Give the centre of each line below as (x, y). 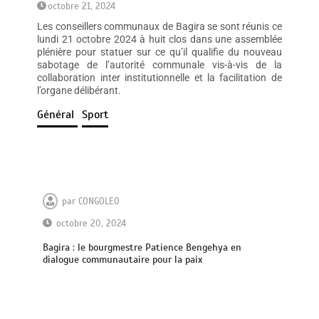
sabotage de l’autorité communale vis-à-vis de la (159, 65)
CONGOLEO (99, 202)
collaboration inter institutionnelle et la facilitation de (159, 78)
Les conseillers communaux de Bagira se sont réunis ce (159, 27)
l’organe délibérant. (79, 91)
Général (58, 115)
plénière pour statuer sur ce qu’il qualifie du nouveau (159, 52)
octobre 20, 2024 (91, 224)
